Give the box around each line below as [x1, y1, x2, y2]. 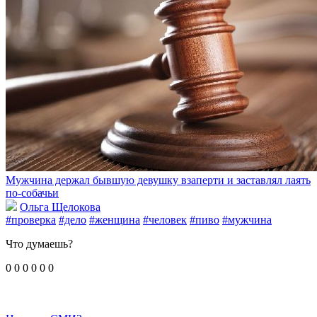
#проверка [6, 213, 56, 226]
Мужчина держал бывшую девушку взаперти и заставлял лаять [6, 173, 311, 186]
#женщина [89, 213, 140, 226]
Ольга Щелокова [20, 200, 100, 213]
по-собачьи [6, 186, 59, 199]
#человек [143, 213, 187, 226]
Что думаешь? [6, 237, 73, 250]
